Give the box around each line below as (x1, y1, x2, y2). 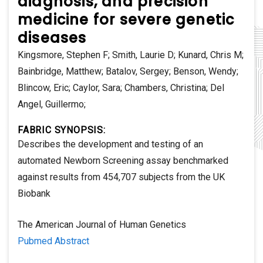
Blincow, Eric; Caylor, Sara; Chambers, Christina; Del (18, 82, 224, 93)
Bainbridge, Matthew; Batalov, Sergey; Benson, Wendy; (18, 65, 238, 77)
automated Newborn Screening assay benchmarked (18, 154, 228, 166)
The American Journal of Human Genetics (18, 218, 186, 230)
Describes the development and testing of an (18, 138, 203, 150)
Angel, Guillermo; (18, 98, 86, 110)
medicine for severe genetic (18, 9, 235, 29)
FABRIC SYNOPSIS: (18, 124, 106, 136)
